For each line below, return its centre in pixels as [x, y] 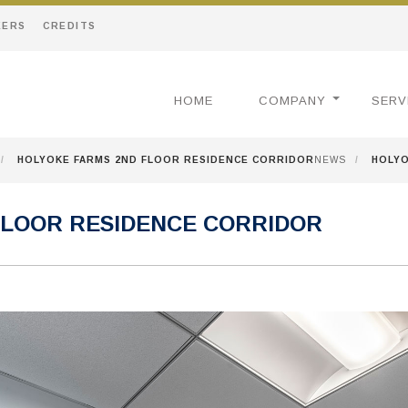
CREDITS [70, 26]
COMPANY [292, 101]
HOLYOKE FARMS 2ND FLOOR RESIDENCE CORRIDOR [166, 160]
